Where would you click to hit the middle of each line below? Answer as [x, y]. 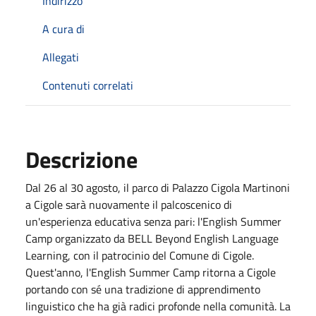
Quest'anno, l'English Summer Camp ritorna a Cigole [151, 272]
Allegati [61, 57]
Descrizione [81, 159]
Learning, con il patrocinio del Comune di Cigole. [140, 255]
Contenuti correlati [88, 85]
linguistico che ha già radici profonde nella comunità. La [158, 306]
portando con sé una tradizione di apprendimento [143, 289]
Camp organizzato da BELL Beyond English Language [152, 238]
